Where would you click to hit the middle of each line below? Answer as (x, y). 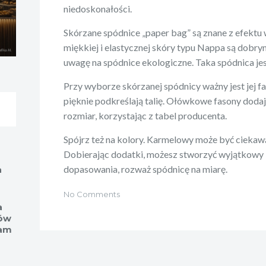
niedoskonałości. (98, 8)
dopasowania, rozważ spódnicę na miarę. (146, 169)
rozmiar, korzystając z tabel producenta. (145, 115)
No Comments (92, 194)
